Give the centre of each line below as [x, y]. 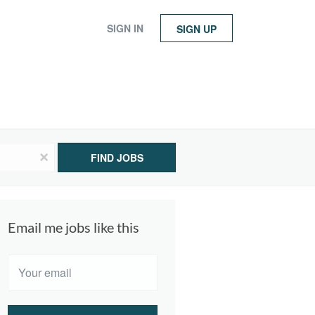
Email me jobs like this [73, 227]
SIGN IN [125, 28]
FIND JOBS [117, 157]
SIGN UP [197, 29]
